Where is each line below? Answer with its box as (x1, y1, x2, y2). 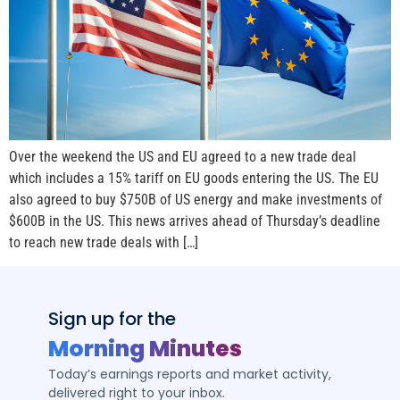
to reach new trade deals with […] (9, 233, 198, 251)
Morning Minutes (47, 333, 242, 365)
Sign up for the (47, 306, 176, 332)
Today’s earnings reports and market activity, (47, 365, 331, 384)
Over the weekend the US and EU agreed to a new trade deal (9, 147, 356, 165)
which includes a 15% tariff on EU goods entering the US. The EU (9, 169, 379, 187)
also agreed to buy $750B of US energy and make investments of (9, 190, 382, 208)
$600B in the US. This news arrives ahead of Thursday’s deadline (9, 212, 380, 229)
